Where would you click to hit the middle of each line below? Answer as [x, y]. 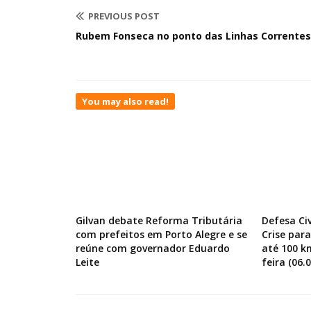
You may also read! [125, 101]
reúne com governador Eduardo [153, 248]
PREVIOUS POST [124, 16]
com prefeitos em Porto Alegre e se [161, 234]
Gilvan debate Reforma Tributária [159, 220]
